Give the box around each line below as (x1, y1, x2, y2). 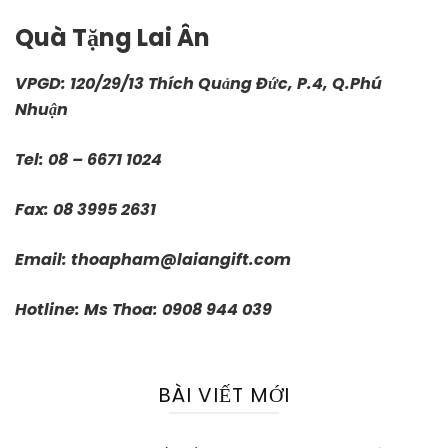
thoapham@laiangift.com (71, 248, 291, 272)
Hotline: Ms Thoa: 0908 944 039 (15, 298, 272, 322)
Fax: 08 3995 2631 (15, 198, 156, 222)
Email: (15, 248, 71, 272)
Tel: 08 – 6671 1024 (15, 148, 162, 172)
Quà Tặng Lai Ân (15, 21, 210, 55)
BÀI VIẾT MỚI (158, 381, 290, 410)
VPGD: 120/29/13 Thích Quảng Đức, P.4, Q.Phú (15, 72, 382, 96)
